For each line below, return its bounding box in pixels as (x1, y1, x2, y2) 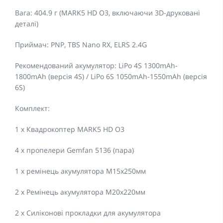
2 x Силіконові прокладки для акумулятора (15, 208, 161, 218)
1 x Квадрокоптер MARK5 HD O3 (15, 124, 124, 134)
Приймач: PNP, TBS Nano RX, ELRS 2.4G (15, 40, 147, 50)
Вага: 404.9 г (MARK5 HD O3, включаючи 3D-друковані (15, 8, 200, 18)
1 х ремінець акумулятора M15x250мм (15, 166, 146, 176)
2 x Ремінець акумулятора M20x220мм (15, 187, 145, 197)
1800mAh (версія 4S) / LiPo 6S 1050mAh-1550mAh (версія (15, 72, 207, 82)
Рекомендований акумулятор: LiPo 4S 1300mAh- (15, 61, 178, 71)
